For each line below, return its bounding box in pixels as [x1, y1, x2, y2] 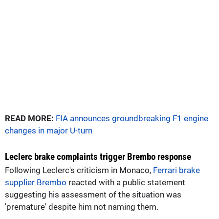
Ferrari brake [153, 165, 200, 175]
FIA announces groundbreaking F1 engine [56, 113, 208, 123]
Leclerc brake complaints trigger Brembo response [5, 151, 191, 162]
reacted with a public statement [66, 177, 185, 187]
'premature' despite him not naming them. [5, 201, 158, 212]
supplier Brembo [5, 177, 66, 187]
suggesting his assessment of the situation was [5, 189, 181, 199]
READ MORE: [5, 113, 54, 123]
